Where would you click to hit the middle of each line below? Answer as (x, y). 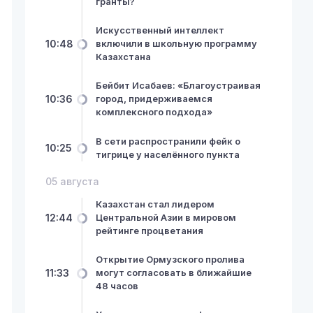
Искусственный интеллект (160, 30)
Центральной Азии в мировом (166, 218)
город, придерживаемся (154, 99)
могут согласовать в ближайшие (173, 273)
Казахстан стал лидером (155, 204)
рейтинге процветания (149, 231)
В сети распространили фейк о (168, 141)
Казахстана (123, 57)
